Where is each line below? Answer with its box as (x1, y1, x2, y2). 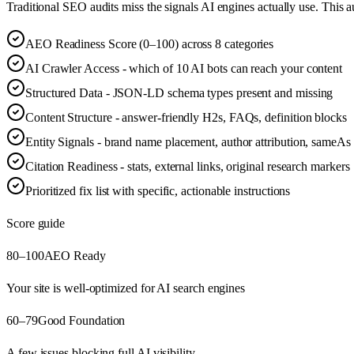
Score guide (6, 216, 66, 230)
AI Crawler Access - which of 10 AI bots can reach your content (25, 61, 343, 75)
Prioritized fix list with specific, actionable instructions (25, 183, 291, 198)
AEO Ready (43, 248, 106, 262)
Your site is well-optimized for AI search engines (6, 281, 246, 295)
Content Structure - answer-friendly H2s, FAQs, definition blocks (25, 110, 347, 124)
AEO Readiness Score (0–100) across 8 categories (25, 36, 274, 51)
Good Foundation (37, 313, 126, 327)
